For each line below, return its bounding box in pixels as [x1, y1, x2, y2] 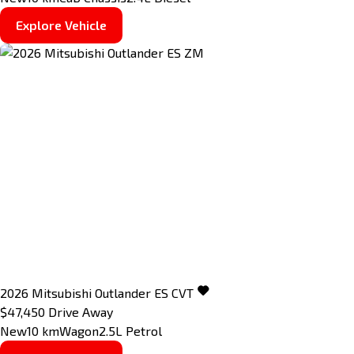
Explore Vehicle [16, 17, 107, 32]
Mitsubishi [32, 285, 92, 301]
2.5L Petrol [99, 323, 162, 339]
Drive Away [48, 304, 113, 320]
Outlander [95, 285, 151, 301]
